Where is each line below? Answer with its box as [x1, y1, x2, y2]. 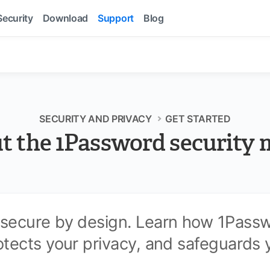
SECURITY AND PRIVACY [39, 113, 152, 125]
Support [98, 12, 134, 24]
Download [42, 12, 89, 24]
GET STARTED [165, 113, 231, 125]
